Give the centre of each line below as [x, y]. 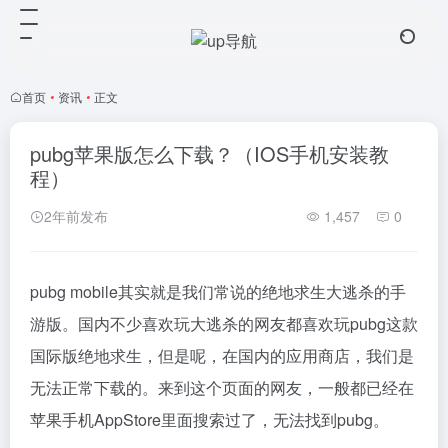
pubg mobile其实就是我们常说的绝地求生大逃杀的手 [218, 291]
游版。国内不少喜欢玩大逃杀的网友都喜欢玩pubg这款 [224, 323]
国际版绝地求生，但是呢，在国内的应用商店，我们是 [222, 355]
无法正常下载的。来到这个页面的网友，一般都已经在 [222, 387]
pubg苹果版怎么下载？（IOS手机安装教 [209, 153]
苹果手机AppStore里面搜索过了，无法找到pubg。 [209, 419]
